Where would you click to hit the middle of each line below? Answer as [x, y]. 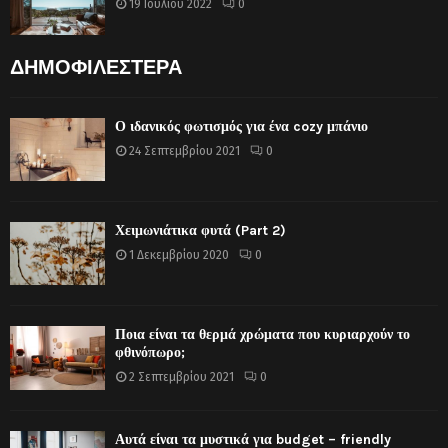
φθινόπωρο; [150, 353]
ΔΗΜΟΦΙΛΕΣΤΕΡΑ [96, 67]
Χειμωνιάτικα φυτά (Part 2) [200, 230]
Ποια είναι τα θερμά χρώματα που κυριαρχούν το [262, 335]
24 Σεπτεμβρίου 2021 [184, 150]
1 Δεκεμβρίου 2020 [179, 254]
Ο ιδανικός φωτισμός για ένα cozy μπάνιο [241, 126]
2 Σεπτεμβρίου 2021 [181, 377]
